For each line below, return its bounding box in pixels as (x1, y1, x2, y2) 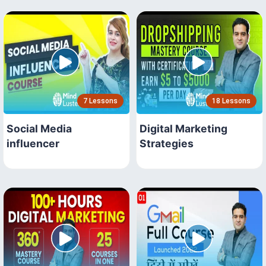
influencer (7, 137, 59, 150)
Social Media (7, 122, 72, 135)
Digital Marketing (140, 122, 227, 135)
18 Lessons (212, 96, 251, 105)
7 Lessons (83, 96, 118, 105)
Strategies (140, 137, 194, 150)
